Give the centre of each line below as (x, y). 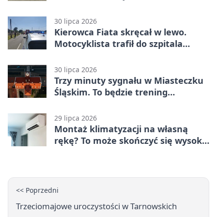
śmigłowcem (81, 55)
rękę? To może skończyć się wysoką (131, 140)
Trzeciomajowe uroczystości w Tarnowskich (96, 206)
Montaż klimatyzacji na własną (121, 129)
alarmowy (76, 103)
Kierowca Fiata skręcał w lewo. (120, 32)
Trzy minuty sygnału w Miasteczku (129, 80)
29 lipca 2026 (76, 118)
